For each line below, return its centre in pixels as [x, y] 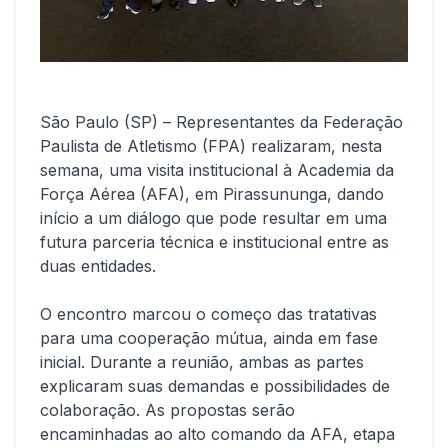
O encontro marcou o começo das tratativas [208, 314]
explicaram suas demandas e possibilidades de [215, 386]
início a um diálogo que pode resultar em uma [213, 218]
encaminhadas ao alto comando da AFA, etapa [217, 434]
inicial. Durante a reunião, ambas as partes [202, 362]
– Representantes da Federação [280, 122]
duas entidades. [98, 266]
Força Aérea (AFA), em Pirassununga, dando [212, 194]
